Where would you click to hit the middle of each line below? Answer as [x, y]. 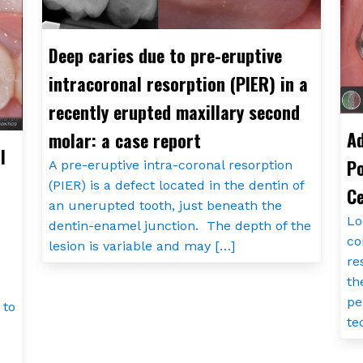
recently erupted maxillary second [174, 111]
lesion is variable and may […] [141, 246]
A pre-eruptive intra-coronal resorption [170, 164]
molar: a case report [124, 140]
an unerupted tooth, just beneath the [165, 205]
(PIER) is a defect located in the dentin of [176, 185]
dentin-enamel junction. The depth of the [179, 225]
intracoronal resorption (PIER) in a [178, 83]
